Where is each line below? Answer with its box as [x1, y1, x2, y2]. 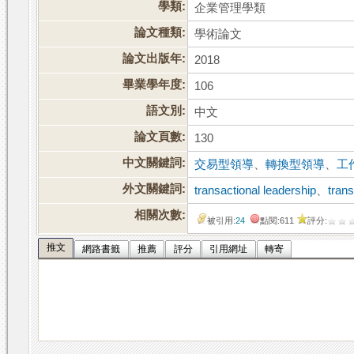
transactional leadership [194, 184, 317, 198]
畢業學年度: [122, 78, 186, 92]
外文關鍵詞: [122, 183, 186, 196]
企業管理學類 [194, 2, 266, 15]
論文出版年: [122, 52, 186, 66]
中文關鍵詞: [122, 156, 186, 170]
